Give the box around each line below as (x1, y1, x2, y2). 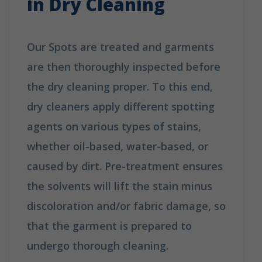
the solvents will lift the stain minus (27, 178, 212, 193)
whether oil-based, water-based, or (27, 139, 208, 153)
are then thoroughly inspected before (27, 59, 220, 74)
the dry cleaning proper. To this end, (27, 79, 213, 94)
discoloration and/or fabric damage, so (27, 198, 226, 213)
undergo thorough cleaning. (27, 238, 168, 253)
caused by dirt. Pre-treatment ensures (27, 158, 223, 173)
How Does (168, 238, 220, 253)
